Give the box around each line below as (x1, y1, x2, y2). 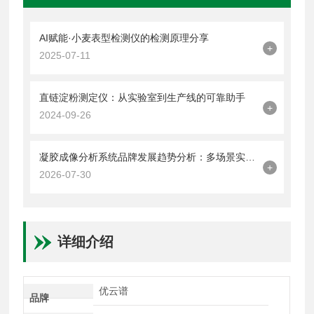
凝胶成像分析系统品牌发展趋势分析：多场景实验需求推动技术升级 (245, 151, 256, 163)
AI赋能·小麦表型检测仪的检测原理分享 (39, 32, 210, 44)
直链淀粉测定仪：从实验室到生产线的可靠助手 (39, 92, 246, 104)
